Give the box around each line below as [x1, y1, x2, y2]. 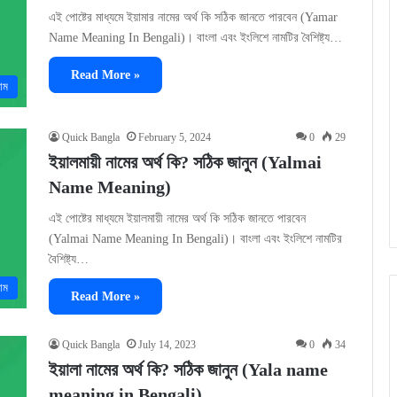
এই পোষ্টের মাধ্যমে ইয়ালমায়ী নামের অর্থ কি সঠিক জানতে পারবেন [49, 212, 306, 226]
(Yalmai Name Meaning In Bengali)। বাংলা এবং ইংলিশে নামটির [49, 232, 342, 246]
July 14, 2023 [138, 339, 196, 352]
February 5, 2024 [138, 131, 211, 144]
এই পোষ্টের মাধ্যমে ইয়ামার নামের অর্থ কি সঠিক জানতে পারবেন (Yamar [49, 11, 338, 25]
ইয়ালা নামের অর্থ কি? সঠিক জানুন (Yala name [49, 360, 328, 380]
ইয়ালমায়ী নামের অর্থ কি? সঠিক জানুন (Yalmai [49, 152, 322, 173]
